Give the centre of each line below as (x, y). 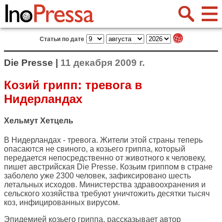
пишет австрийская (40, 167)
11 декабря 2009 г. (103, 63)
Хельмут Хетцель (39, 121)
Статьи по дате (62, 39)
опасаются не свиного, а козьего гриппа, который (95, 149)
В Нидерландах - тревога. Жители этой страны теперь (103, 140)
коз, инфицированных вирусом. (62, 203)
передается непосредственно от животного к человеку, (105, 158)
